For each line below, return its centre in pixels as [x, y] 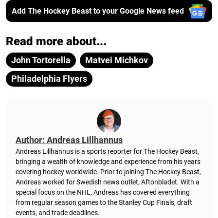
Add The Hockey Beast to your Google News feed [98, 11]
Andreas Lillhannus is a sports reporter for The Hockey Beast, [107, 152]
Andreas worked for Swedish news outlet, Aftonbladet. [98, 182]
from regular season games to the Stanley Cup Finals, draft [104, 203]
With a [190, 182]
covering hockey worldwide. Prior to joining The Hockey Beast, [108, 172]
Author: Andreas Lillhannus [69, 140]
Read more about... [56, 42]
